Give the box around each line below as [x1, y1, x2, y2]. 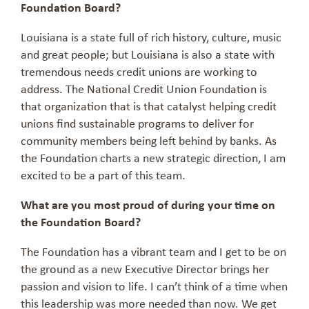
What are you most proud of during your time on [21, 196, 275, 213]
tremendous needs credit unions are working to [21, 63, 257, 80]
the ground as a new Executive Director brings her [21, 260, 269, 277]
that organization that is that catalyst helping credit [21, 97, 277, 114]
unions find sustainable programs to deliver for [21, 114, 254, 132]
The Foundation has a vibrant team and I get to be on [21, 243, 286, 260]
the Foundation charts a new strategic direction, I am [21, 149, 286, 166]
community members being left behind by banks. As [21, 132, 277, 149]
